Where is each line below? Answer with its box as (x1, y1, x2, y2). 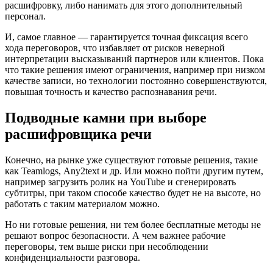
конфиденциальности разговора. (5, 252, 140, 263)
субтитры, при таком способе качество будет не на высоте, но (5, 187, 261, 198)
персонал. (5, 10, 46, 21)
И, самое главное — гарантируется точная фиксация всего (5, 31, 248, 42)
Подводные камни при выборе (5, 109, 207, 126)
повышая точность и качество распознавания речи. (5, 86, 217, 97)
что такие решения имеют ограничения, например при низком (5, 64, 265, 75)
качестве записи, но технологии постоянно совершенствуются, (5, 75, 267, 86)
